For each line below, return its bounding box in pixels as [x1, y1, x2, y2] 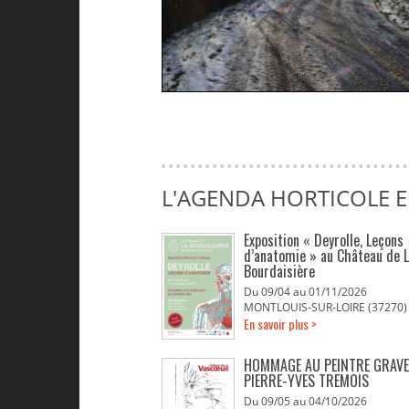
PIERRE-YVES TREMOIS [244, 370, 369, 392]
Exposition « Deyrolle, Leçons [244, 229, 404, 251]
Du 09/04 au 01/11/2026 [244, 284, 367, 299]
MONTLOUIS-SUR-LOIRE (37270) [244, 299, 407, 315]
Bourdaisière [244, 260, 315, 282]
